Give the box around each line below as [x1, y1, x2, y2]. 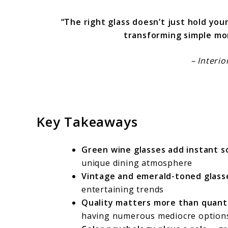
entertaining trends [81, 184, 164, 195]
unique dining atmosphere [81, 157, 193, 169]
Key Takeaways [37, 112, 138, 131]
